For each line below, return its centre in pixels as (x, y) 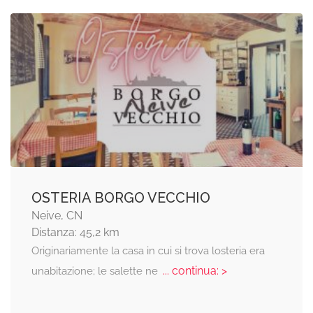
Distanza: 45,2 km (75, 232)
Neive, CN (57, 216)
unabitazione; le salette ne (96, 271)
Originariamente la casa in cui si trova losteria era (148, 251)
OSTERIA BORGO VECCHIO (121, 198)
